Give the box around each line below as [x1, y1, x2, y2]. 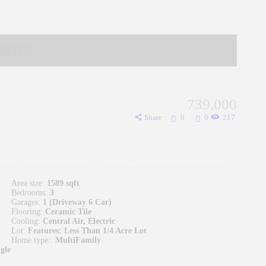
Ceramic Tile [45, 207, 91, 216]
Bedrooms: [11, 188, 47, 197]
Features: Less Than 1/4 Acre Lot [28, 226, 147, 235]
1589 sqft [47, 178, 80, 188]
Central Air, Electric [43, 216, 115, 226]
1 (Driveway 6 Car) [43, 197, 112, 207]
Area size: [11, 178, 45, 188]
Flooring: [11, 207, 43, 216]
